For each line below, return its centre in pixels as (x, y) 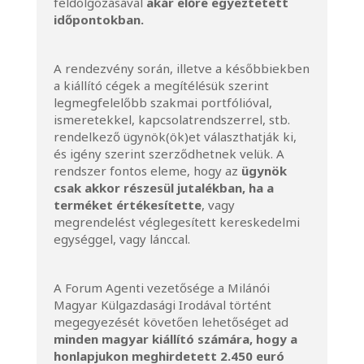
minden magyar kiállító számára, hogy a (175, 339)
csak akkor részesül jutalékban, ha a (163, 188)
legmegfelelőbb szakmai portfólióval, (162, 102)
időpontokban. (98, 19)
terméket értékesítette (127, 205)
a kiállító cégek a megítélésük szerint (161, 85)
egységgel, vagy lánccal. (121, 239)
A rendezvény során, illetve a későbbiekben (181, 68)
